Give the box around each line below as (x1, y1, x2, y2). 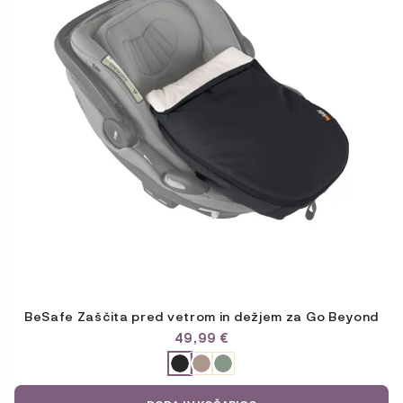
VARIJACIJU (14, 364, 85, 380)
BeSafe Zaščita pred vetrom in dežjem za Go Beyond (23, 307, 380, 324)
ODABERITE (14, 351, 82, 366)
